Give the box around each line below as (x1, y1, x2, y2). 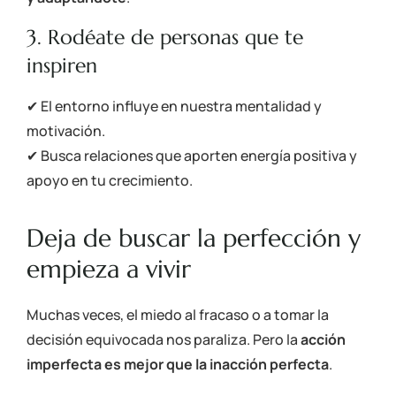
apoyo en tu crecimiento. (27, 170, 193, 190)
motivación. (27, 120, 105, 141)
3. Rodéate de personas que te (27, 24, 303, 49)
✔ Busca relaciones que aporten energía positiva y (27, 145, 357, 165)
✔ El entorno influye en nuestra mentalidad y (27, 95, 322, 116)
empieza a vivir (27, 254, 191, 286)
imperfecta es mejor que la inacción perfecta (27, 354, 329, 375)
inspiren (27, 52, 97, 78)
